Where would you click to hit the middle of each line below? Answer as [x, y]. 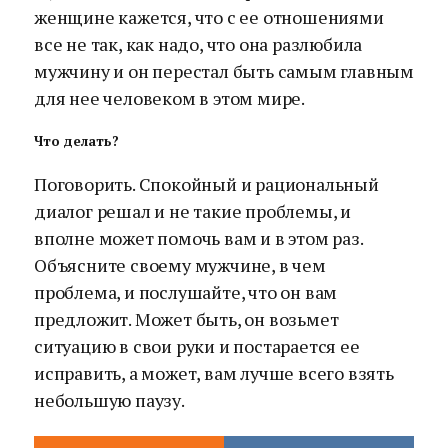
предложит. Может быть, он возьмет [186, 319]
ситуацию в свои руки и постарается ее [197, 346]
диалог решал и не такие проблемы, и [192, 211]
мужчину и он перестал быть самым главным [224, 71]
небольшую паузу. [109, 400]
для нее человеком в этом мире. [169, 98]
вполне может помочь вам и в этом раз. [198, 238]
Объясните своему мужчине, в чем [180, 265]
